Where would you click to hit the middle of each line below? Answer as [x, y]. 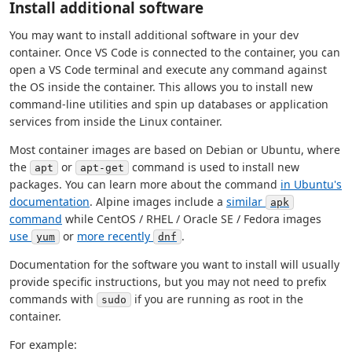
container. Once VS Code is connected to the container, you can [175, 53]
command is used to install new [214, 167]
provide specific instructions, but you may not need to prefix [168, 282]
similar [246, 202]
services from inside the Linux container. [116, 122]
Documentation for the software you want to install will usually [174, 265]
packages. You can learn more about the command [145, 185]
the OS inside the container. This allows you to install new [161, 87]
